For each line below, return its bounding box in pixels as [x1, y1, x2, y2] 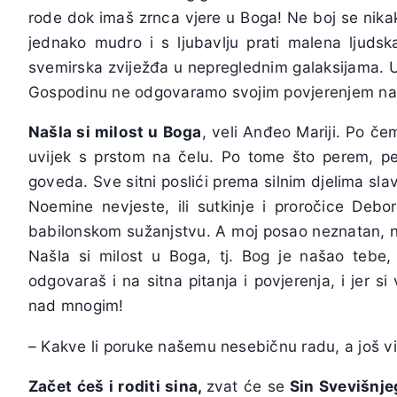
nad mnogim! [28, 296, 124, 315]
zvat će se [206, 376, 285, 395]
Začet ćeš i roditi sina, [28, 376, 206, 395]
